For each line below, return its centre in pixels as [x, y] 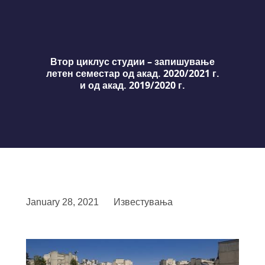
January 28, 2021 [62, 202]
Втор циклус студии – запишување [132, 62]
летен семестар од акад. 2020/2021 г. [132, 74]
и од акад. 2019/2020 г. [132, 85]
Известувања [143, 202]
